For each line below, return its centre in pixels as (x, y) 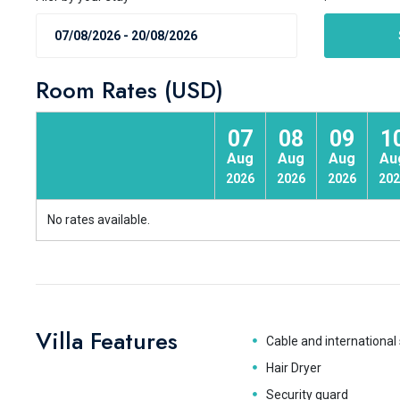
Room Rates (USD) (129, 90)
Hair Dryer (293, 368)
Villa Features (107, 341)
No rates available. (99, 220)
